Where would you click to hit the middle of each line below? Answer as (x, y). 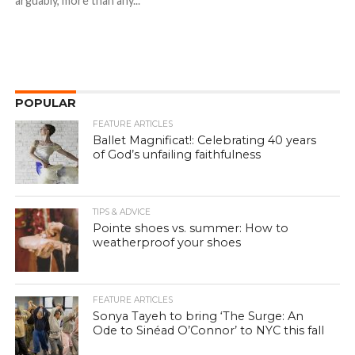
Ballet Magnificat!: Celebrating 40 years (205, 141)
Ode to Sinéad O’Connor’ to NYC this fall (209, 331)
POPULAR (45, 103)
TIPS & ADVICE (122, 212)
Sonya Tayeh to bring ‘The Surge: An (198, 317)
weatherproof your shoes (167, 243)
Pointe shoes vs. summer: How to (191, 229)
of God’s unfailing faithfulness (177, 155)
